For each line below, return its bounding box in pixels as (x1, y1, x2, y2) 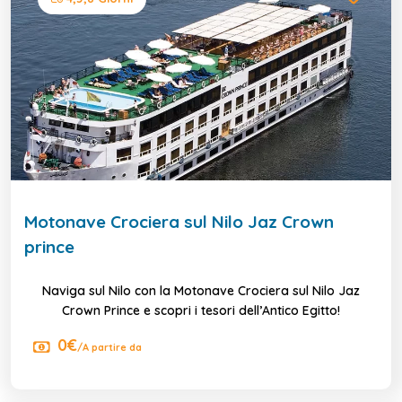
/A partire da (77, 340, 142, 354)
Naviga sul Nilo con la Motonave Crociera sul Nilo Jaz (42, 282, 360, 299)
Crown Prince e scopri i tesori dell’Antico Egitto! (62, 301, 340, 319)
